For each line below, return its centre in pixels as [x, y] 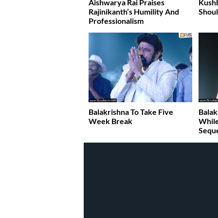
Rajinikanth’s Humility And [134, 12]
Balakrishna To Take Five [131, 111]
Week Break [110, 121]
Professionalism [116, 21]
